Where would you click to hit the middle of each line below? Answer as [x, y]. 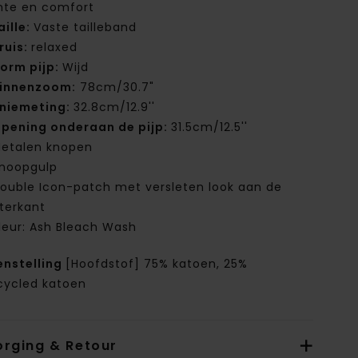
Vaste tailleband [86, 28]
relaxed [55, 48]
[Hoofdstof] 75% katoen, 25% [157, 264]
